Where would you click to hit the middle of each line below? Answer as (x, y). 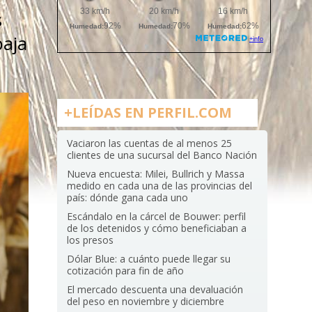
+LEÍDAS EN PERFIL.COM (148, 112)
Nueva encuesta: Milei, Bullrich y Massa (156, 174)
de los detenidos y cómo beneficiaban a (157, 228)
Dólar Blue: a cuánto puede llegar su (149, 259)
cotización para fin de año (126, 271)
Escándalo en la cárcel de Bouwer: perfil (157, 216)
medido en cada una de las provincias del (160, 186)
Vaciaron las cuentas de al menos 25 (150, 143)
